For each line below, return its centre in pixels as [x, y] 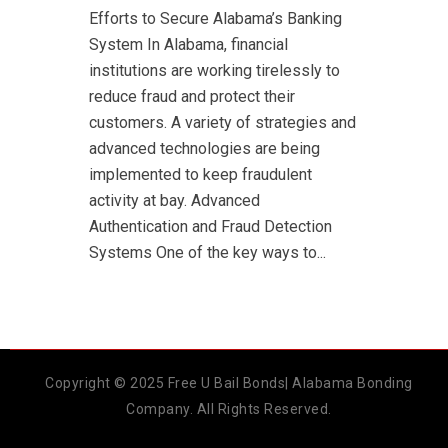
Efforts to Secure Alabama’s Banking [215, 19]
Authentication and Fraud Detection [210, 227]
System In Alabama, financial [188, 45]
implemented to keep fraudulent [200, 175]
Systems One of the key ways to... [207, 253]
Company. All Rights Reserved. [229, 409]
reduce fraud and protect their [192, 97]
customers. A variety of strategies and [222, 123]
